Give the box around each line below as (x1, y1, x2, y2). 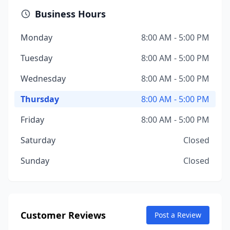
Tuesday (21, 52, 52, 64)
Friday (21, 114, 44, 125)
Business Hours (35, 8, 106, 20)
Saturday (21, 135, 55, 146)
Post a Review (155, 210, 201, 220)
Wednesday (21, 73, 66, 84)
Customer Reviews (21, 209, 106, 221)
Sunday (21, 155, 49, 166)
